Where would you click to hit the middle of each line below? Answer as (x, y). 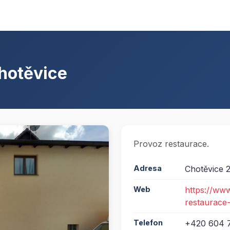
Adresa (148, 168)
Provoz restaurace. (171, 144)
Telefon (148, 223)
